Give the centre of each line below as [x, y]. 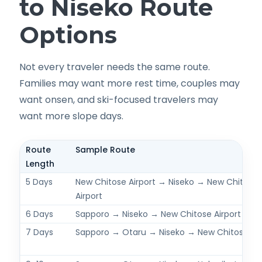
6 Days [39, 214]
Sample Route [105, 149]
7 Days [39, 232]
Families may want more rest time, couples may [130, 83]
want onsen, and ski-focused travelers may [119, 99]
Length [40, 163]
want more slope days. [71, 116]
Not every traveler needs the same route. [115, 67]
